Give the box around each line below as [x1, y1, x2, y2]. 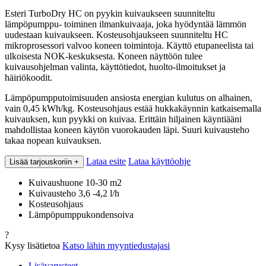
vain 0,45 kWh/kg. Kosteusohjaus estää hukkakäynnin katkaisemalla [5, 103, 261, 113]
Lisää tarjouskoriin [9, 157, 74, 166]
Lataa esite [86, 156, 126, 166]
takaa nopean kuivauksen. [5, 135, 102, 145]
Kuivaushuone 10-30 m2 [28, 177, 122, 188]
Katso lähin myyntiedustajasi [62, 240, 170, 251]
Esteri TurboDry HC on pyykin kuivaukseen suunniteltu [5, 8, 215, 18]
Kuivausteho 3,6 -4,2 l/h [28, 188, 119, 198]
